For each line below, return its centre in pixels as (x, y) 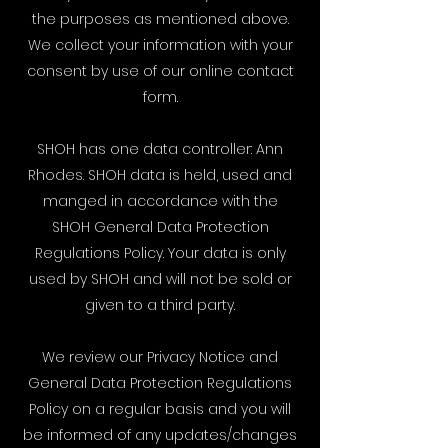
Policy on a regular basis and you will (160, 409)
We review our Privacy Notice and (160, 357)
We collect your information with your (160, 45)
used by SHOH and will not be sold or (160, 279)
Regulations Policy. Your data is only (160, 253)
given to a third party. (160, 305)
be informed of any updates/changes (160, 435)
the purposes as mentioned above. (160, 19)
